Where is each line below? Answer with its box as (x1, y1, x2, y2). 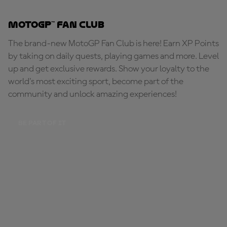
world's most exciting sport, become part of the (8, 77, 183, 86)
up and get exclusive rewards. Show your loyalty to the (8, 64, 209, 73)
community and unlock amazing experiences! (8, 89, 177, 99)
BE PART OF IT (18, 119, 66, 127)
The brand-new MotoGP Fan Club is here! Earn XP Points (8, 39, 219, 48)
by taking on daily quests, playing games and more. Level (8, 51, 219, 61)
